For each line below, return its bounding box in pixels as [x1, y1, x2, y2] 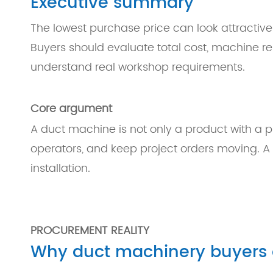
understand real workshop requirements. [30, 58, 245, 76]
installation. [30, 160, 90, 177]
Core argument [30, 100, 112, 118]
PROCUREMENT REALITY [30, 222, 149, 239]
